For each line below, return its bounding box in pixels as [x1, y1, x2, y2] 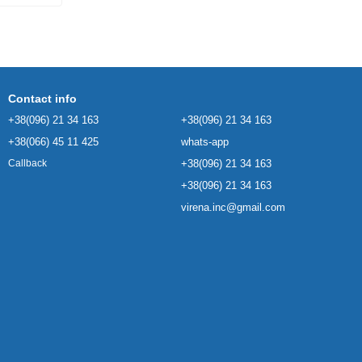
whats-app [181, 136, 229, 148]
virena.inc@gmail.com [181, 201, 285, 213]
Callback [8, 158, 47, 170]
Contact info [8, 92, 77, 105]
